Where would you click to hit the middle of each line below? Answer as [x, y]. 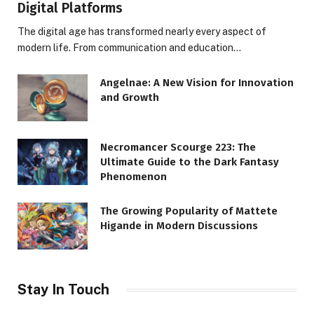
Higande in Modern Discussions [179, 226]
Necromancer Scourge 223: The [178, 147]
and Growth [130, 98]
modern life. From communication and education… [129, 48]
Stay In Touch [63, 290]
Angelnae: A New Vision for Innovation [197, 83]
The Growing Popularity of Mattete [189, 211]
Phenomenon [134, 176]
